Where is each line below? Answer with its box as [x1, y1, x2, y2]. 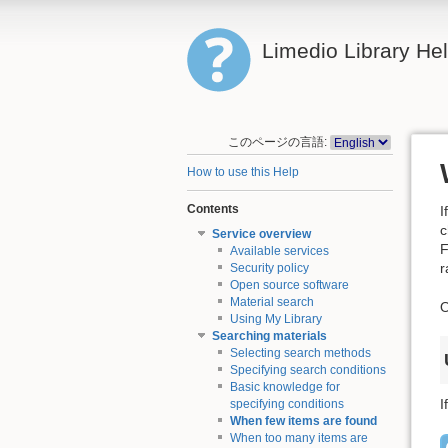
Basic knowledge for [229, 380, 340, 395]
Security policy [229, 261, 309, 276]
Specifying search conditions [229, 363, 386, 378]
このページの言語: [228, 135, 328, 148]
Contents [187, 201, 239, 216]
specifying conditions [229, 397, 344, 412]
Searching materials [211, 329, 327, 344]
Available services [229, 244, 329, 259]
